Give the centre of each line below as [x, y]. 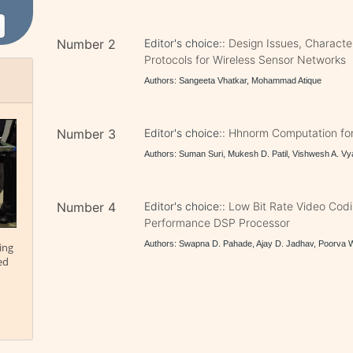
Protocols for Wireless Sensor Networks [245, 59]
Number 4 [87, 207]
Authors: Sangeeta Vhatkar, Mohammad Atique [233, 80]
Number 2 [87, 44]
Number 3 [87, 134]
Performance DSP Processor [217, 223]
